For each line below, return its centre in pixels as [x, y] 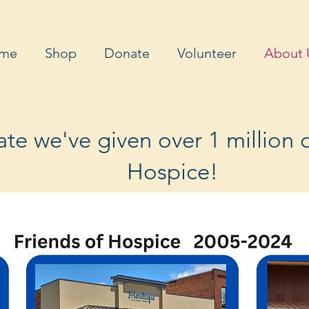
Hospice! [172, 172]
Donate [127, 53]
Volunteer [207, 53]
